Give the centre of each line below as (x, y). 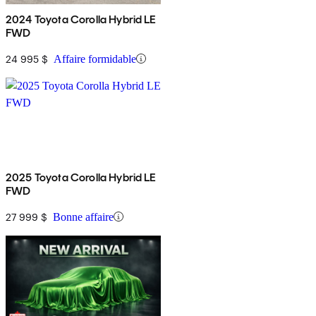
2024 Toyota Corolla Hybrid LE (81, 19)
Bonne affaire (83, 217)
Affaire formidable (95, 59)
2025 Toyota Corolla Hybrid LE (81, 177)
